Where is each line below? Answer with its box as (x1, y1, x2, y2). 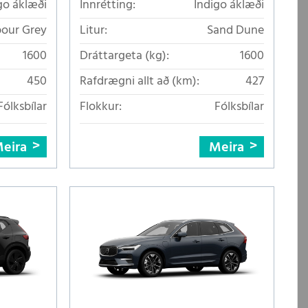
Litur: (80, 20, 107, 41)
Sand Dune (207, 20, 264, 41)
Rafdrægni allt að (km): (80, 71, 199, 91)
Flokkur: (80, 96, 122, 117)
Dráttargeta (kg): (80, 45, 169, 66)
